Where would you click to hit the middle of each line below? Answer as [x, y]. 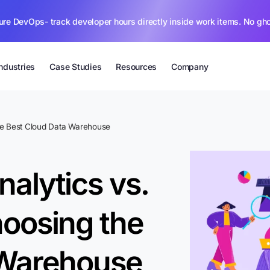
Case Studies [76, 66]
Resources [137, 66]
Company [190, 66]
